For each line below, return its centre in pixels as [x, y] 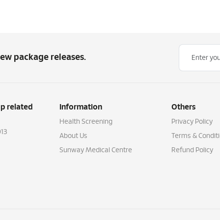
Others [183, 107]
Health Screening [86, 122]
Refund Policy [192, 150]
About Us [73, 136]
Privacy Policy [192, 122]
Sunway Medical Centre [96, 150]
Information [81, 107]
